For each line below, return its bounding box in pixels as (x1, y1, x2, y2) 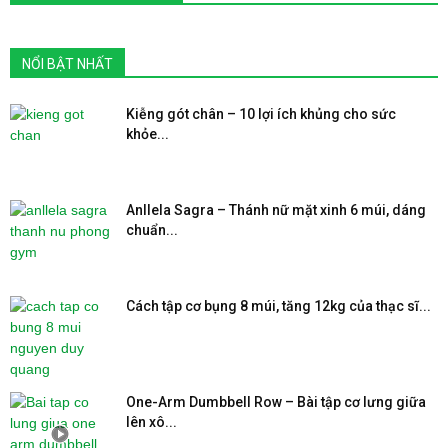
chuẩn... (126, 221, 178, 238)
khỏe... (126, 125, 169, 142)
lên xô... (126, 413, 177, 430)
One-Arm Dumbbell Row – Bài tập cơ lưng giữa (126, 393, 426, 410)
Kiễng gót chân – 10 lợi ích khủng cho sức (126, 105, 396, 122)
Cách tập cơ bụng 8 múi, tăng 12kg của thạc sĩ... (126, 297, 431, 314)
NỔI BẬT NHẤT (22, 55, 113, 72)
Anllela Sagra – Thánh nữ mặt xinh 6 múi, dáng (126, 201, 426, 218)
